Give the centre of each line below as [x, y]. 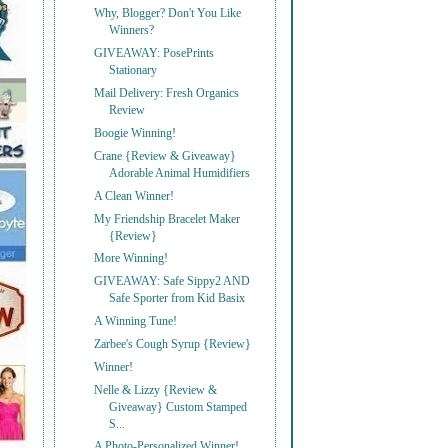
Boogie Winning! [135, 133]
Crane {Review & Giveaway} [165, 156]
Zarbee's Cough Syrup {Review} [173, 344]
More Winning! [131, 259]
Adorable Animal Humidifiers [180, 173]
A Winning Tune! [136, 322]
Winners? [132, 31]
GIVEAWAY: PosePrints [154, 54]
